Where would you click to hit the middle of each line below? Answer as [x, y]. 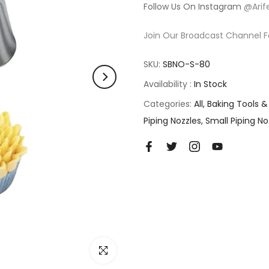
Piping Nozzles [172, 121]
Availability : [169, 84]
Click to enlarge [123, 250]
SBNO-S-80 [186, 64]
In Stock [210, 84]
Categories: [169, 104]
